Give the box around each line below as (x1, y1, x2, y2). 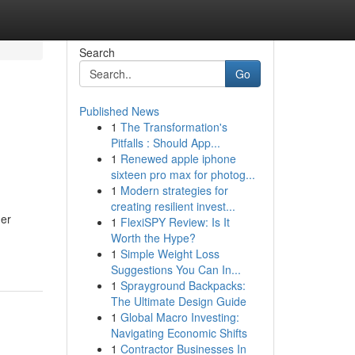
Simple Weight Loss (120, 246, 219, 261)
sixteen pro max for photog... (110, 166, 255, 182)
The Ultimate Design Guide (110, 293, 246, 309)
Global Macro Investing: (120, 309, 239, 325)
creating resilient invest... (110, 198, 235, 214)
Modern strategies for (120, 182, 228, 198)
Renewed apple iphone (120, 151, 236, 166)
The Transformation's (120, 119, 227, 135)
